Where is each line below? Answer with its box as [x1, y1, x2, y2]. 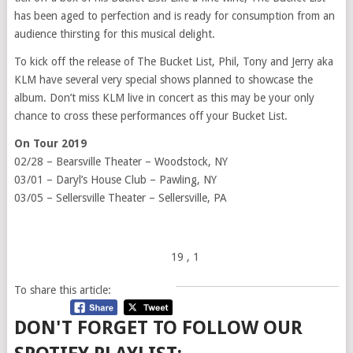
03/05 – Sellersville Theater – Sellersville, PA [13, 191, 227, 205]
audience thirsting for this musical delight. [13, 28, 215, 41]
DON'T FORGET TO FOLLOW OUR [13, 317, 303, 340]
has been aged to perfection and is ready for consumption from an [13, 9, 335, 23]
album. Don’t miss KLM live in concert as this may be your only [13, 91, 314, 105]
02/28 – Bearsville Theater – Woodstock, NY [13, 155, 228, 169]
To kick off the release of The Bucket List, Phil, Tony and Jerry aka [13, 55, 333, 69]
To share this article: [13, 283, 111, 296]
